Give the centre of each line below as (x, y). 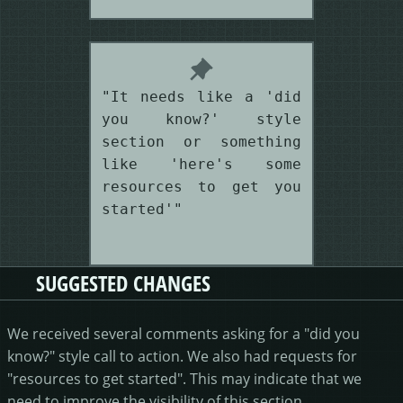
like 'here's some (201, 164)
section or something (201, 141)
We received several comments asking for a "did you (184, 333)
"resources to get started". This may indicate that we (184, 378)
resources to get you (201, 186)
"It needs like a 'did (201, 96)
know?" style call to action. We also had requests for (182, 355)
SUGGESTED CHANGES (123, 283)
